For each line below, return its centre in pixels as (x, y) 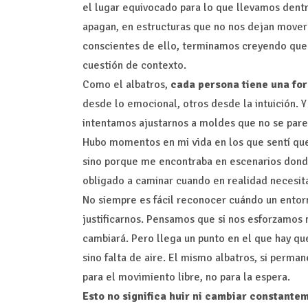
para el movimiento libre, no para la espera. (186, 277)
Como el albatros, (126, 85)
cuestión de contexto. (134, 66)
